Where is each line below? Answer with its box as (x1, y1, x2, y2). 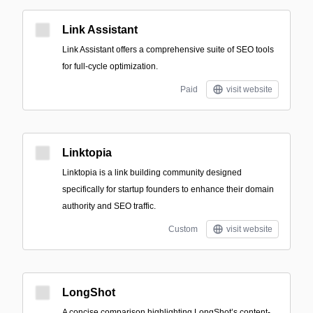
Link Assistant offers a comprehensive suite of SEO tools (62, 45, 274, 54)
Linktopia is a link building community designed (62, 168, 242, 177)
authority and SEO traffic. (62, 201, 156, 211)
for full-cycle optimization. (62, 61, 158, 71)
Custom (168, 224, 198, 234)
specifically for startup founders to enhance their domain (62, 184, 274, 194)
